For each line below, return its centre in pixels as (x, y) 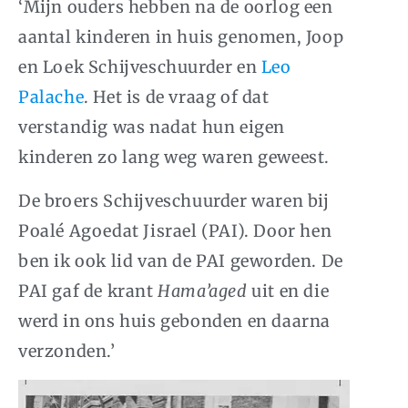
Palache (51, 97)
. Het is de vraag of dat (177, 97)
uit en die (288, 291)
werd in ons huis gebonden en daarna (175, 321)
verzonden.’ (67, 351)
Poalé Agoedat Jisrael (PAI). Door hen (175, 230)
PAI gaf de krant (88, 291)
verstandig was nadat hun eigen (152, 127)
